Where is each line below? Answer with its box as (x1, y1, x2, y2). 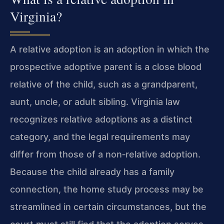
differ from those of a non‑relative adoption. (10, 148, 200, 159)
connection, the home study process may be (10, 183, 203, 194)
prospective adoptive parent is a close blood (10, 61, 201, 72)
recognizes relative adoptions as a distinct (10, 113, 192, 124)
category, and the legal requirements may (10, 131, 190, 142)
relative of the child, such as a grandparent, (10, 78, 197, 89)
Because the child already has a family (10, 166, 174, 177)
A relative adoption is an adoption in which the (10, 43, 209, 54)
